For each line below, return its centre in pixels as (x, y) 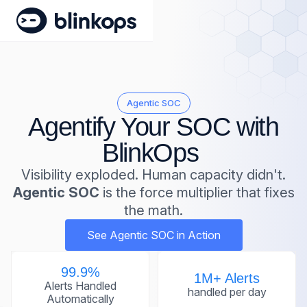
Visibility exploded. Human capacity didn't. (153, 174)
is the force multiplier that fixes (197, 192)
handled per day (227, 292)
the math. (153, 210)
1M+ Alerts (227, 278)
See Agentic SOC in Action (153, 235)
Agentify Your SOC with (153, 126)
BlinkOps (150, 152)
